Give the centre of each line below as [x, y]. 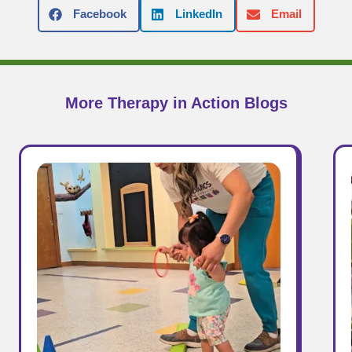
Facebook [99, 14]
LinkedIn [198, 14]
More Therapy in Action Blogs [176, 103]
